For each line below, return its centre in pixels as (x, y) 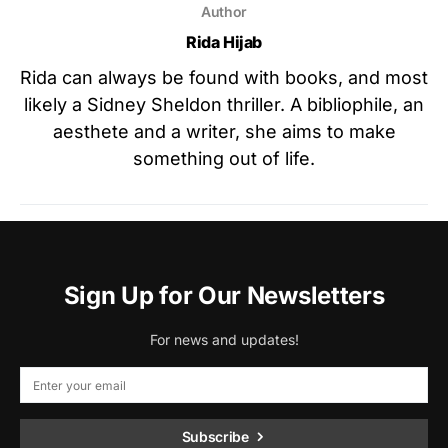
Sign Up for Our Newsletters (224, 296)
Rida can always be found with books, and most (224, 78)
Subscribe (215, 437)
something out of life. (224, 159)
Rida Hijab (224, 42)
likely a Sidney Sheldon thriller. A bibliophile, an (224, 105)
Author (224, 12)
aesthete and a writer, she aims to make (224, 132)
